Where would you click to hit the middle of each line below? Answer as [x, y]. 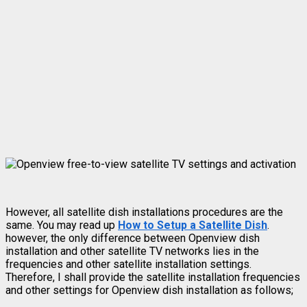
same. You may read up [62, 225]
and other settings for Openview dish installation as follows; [149, 290]
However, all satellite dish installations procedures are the [144, 212]
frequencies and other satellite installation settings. [128, 264]
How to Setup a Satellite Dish [193, 225]
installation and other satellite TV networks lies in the [132, 251]
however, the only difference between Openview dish [133, 238]
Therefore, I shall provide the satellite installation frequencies [153, 277]
